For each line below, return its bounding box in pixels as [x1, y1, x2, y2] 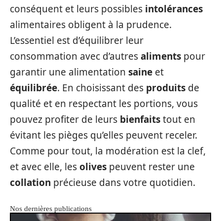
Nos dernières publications [10, 205, 92, 213]
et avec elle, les [10, 160, 79, 174]
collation [10, 176, 51, 189]
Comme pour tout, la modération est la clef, [10, 145, 206, 158]
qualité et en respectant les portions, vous [10, 97, 198, 110]
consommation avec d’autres [10, 50, 141, 63]
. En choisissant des [57, 81, 146, 95]
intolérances [145, 2, 203, 16]
